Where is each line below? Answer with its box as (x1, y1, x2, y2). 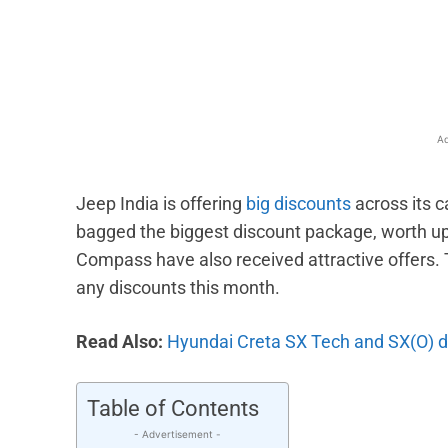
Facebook (244, 24, 294, 40)
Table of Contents (87, 396, 259, 422)
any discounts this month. (76, 277, 280, 299)
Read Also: (76, 331, 167, 353)
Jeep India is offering (76, 193, 246, 215)
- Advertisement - (134, 428, 221, 441)
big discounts (246, 193, 351, 215)
